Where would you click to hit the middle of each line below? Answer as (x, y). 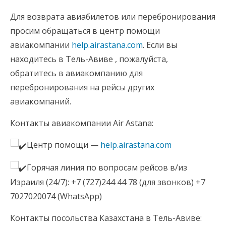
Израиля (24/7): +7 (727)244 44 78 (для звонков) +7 (108, 182)
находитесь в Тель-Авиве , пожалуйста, (89, 59)
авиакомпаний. (41, 102)
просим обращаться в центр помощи (85, 31)
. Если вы (160, 45)
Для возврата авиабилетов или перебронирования (113, 17)
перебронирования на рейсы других (82, 88)
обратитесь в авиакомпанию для (76, 73)
